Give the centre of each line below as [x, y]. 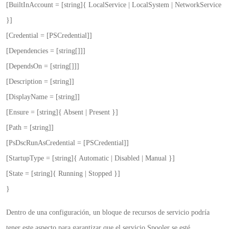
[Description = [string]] [40, 82]
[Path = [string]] [30, 128]
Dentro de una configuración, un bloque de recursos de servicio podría [108, 212]
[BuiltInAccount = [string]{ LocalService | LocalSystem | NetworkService [114, 5]
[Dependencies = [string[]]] [46, 51]
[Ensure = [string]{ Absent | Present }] [62, 112]
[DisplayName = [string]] [43, 97]
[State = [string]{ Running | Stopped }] [63, 174]
